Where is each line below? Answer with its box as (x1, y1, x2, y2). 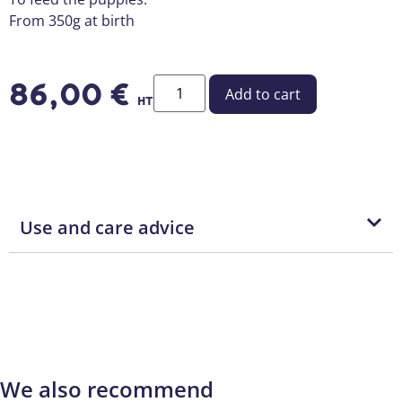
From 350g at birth (9, 11, 135, 31)
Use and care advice (20, 215, 195, 240)
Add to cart (225, 84, 301, 105)
